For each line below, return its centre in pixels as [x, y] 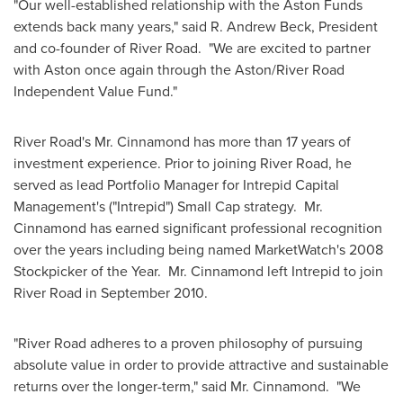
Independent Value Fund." [95, 91]
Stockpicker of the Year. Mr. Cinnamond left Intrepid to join [198, 271]
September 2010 [152, 292]
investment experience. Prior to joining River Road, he [183, 163]
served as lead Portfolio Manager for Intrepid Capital [176, 184]
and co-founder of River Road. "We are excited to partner [192, 48]
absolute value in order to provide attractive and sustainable [201, 364]
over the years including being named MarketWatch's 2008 [198, 249]
